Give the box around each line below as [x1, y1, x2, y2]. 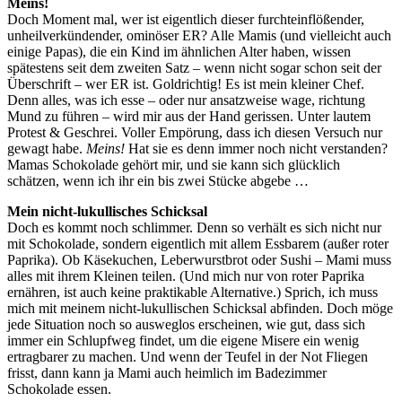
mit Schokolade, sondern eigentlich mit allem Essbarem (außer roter [7, 235, 389, 251]
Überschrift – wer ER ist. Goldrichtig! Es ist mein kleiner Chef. [7, 75, 364, 92]
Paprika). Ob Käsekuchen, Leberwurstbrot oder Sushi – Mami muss [7, 251, 391, 267]
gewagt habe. [7, 140, 86, 156]
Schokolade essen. [7, 380, 111, 397]
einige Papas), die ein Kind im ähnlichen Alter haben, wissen [7, 43, 351, 59]
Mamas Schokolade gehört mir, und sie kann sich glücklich [7, 156, 340, 172]
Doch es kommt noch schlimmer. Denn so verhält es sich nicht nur [7, 219, 381, 235]
